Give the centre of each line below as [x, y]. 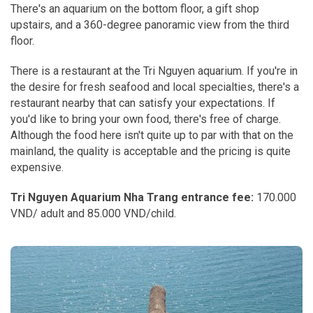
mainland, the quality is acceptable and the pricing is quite [151, 151]
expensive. [37, 167]
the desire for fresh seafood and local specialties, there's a [155, 87]
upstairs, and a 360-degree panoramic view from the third [150, 24]
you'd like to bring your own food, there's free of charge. [146, 119]
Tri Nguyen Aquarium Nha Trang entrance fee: [132, 197]
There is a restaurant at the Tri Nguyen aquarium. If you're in [154, 71]
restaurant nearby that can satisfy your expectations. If [143, 103]
